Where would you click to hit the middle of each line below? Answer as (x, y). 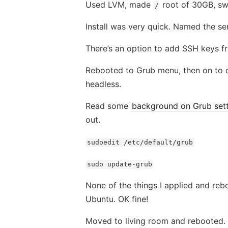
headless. (103, 84)
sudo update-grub (119, 164)
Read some (108, 106)
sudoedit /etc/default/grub (140, 142)
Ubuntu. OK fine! (117, 199)
